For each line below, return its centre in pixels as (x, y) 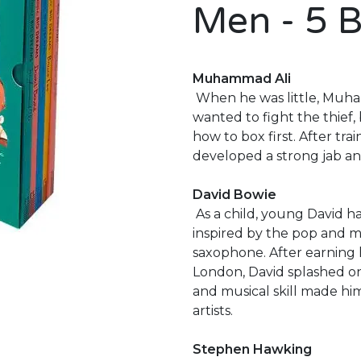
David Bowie (234, 195)
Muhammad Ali (242, 79)
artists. (213, 311)
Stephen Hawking (252, 349)
